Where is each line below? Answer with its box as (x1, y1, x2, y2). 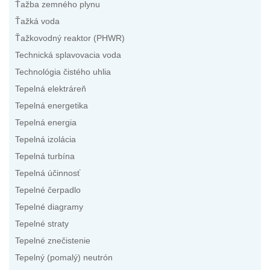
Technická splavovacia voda (15, 51, 121, 60)
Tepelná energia (15, 118, 77, 128)
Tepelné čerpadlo (15, 186, 81, 195)
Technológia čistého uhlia (15, 67, 111, 77)
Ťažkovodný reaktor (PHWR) (15, 34, 125, 43)
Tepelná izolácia (15, 135, 76, 145)
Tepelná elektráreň (15, 84, 86, 94)
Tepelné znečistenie (15, 236, 90, 246)
